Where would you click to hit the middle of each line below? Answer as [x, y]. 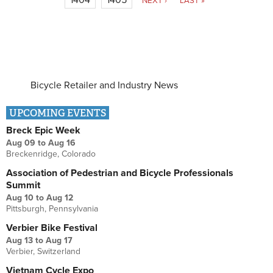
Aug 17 [59, 240]
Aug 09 [21, 143]
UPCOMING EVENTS [58, 113]
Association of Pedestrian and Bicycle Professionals [120, 173]
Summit [23, 185]
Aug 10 [20, 197]
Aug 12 [60, 197]
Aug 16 [62, 143]
